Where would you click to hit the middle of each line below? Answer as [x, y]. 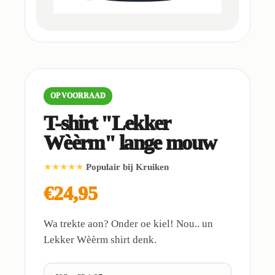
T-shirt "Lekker [107, 123]
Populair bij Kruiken [127, 167]
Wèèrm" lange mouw [130, 143]
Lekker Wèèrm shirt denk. [100, 240]
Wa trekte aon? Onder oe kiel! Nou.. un [128, 224]
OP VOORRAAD [78, 96]
